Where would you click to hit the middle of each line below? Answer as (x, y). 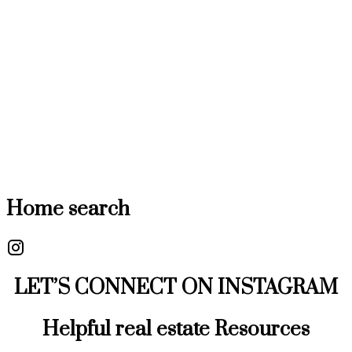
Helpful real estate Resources (176, 329)
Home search (68, 210)
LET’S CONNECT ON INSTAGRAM (176, 288)
